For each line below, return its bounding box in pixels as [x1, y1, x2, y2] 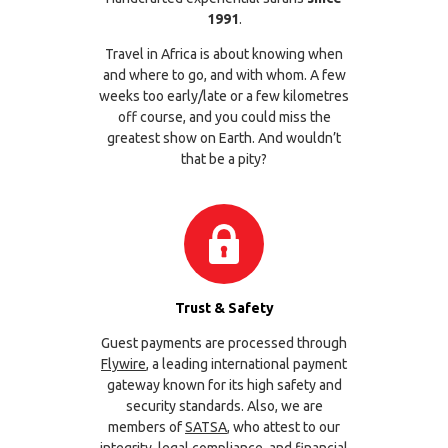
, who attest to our [227, 419, 340, 436]
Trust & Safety [174, 300, 274, 317]
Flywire [101, 356, 146, 373]
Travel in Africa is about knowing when [105, 46, 343, 63]
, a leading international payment [146, 356, 347, 373]
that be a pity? [181, 151, 267, 168]
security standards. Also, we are [125, 398, 323, 415]
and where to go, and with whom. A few [102, 67, 346, 84]
